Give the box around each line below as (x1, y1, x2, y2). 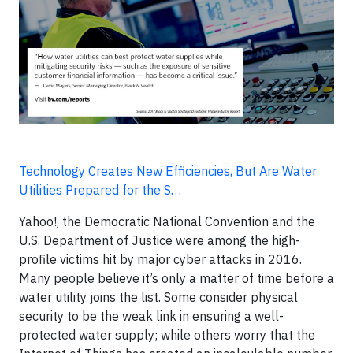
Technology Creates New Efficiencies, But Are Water (19, 163, 317, 179)
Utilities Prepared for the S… (19, 182, 181, 198)
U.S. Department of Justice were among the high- (19, 232, 300, 248)
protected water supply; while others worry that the (19, 327, 315, 343)
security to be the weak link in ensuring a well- (19, 308, 284, 324)
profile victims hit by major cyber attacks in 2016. (19, 251, 302, 267)
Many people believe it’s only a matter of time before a (19, 270, 334, 286)
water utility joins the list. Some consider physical (19, 289, 298, 305)
